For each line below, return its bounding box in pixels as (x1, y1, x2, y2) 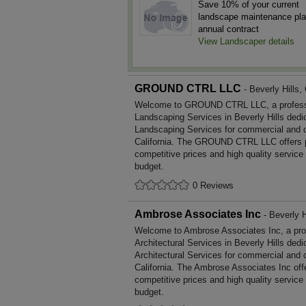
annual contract (198, 24, 259, 34)
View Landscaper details (198, 36, 294, 46)
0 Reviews (193, 180, 234, 191)
